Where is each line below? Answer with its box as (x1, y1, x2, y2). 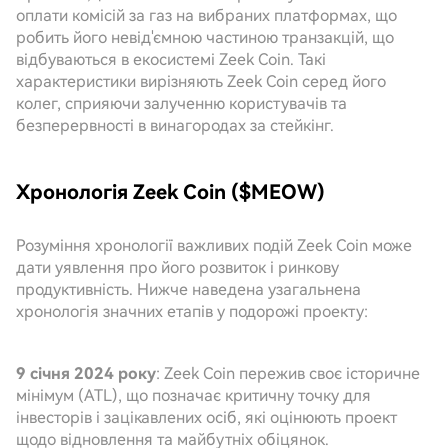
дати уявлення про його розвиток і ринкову (16, 258, 339, 277)
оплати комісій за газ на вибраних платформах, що (16, 6, 397, 25)
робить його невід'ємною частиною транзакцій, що (16, 28, 394, 47)
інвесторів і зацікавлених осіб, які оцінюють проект (16, 408, 397, 427)
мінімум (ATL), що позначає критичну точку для (16, 386, 371, 405)
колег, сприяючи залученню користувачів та (16, 94, 347, 113)
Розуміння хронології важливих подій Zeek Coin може (16, 236, 412, 255)
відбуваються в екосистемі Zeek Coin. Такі (16, 50, 326, 69)
